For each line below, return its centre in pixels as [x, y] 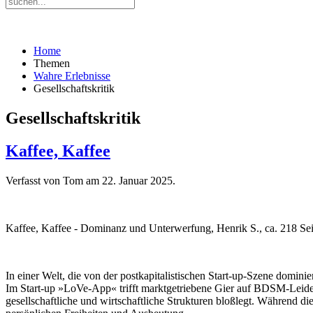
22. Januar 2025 [137, 180]
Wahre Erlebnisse [72, 76]
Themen [52, 63]
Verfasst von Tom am [54, 180]
